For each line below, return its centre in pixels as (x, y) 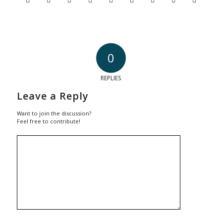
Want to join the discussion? (54, 113)
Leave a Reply (53, 96)
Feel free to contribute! (48, 121)
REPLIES (111, 78)
